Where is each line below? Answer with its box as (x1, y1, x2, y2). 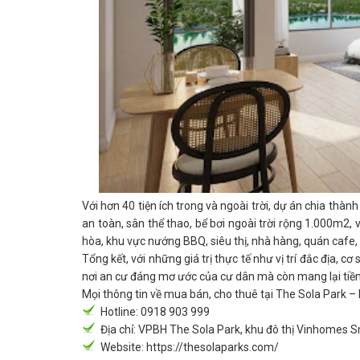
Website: (100, 341, 146, 354)
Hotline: (100, 305, 141, 319)
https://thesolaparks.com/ (146, 341, 279, 354)
